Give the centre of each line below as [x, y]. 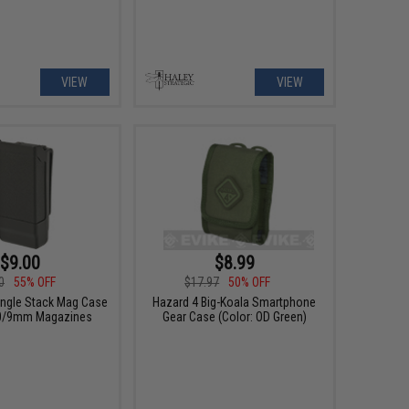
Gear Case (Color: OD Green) [234, 316]
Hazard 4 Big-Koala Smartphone [235, 302]
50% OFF [250, 282]
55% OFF [35, 282]
